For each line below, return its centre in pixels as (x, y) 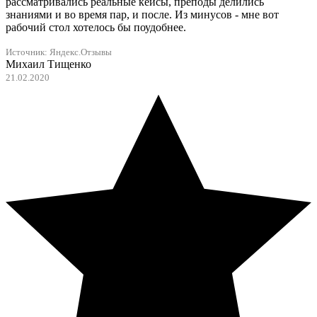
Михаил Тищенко (48, 64)
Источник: (28, 53)
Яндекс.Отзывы (81, 53)
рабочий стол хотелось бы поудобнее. (96, 28)
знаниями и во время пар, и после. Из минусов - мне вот (142, 15)
